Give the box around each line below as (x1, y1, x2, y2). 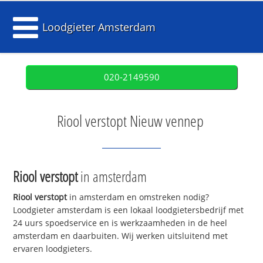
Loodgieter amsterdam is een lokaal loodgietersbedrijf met (13, 204, 244, 216)
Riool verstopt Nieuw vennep (56, 110, 204, 131)
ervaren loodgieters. (13, 243, 93, 255)
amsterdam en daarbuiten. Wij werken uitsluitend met (13, 230, 228, 242)
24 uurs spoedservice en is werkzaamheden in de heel (13, 217, 228, 229)
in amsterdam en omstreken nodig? (67, 191, 210, 203)
